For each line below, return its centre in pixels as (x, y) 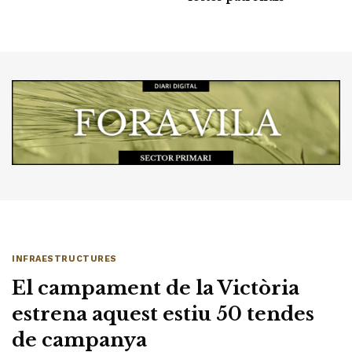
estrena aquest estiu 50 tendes (163, 313)
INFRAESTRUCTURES (64, 258)
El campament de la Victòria (156, 288)
